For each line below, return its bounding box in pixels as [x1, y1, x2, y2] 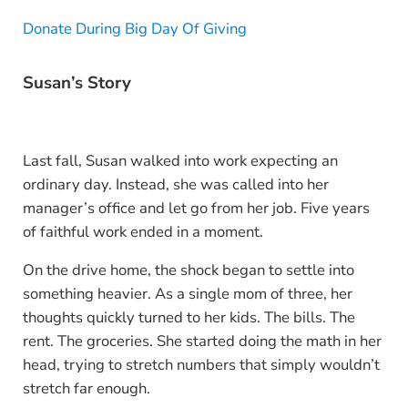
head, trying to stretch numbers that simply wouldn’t [22, 354, 380, 375]
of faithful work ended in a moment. [22, 221, 263, 242]
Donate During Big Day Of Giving [22, 17, 247, 39]
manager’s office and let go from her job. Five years [22, 198, 370, 219]
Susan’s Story [22, 71, 131, 96]
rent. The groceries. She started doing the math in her [22, 331, 382, 352]
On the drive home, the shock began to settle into [22, 260, 354, 280]
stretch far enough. [22, 378, 150, 399]
